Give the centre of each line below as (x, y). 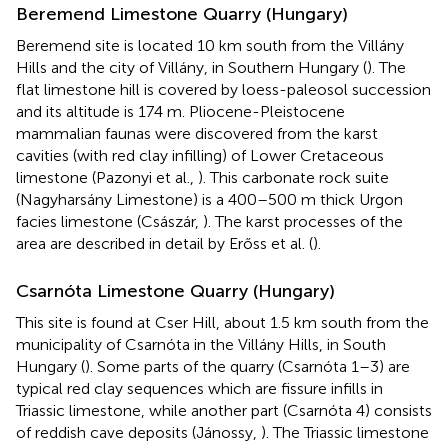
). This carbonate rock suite (293, 177)
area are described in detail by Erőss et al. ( (164, 243)
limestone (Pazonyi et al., (107, 177)
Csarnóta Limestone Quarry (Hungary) (175, 290)
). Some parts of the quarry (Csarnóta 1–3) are (247, 366)
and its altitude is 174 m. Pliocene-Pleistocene (180, 111)
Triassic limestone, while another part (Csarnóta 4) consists (224, 410)
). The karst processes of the (303, 221)
